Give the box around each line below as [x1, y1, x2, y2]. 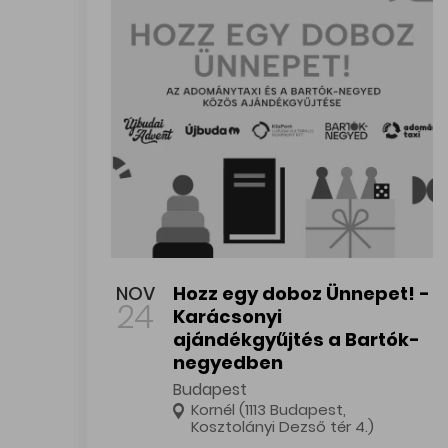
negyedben [173, 350, 284, 375]
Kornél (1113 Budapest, [191, 399, 347, 420]
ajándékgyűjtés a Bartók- [173, 327, 421, 352]
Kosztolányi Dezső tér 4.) [191, 416, 375, 437]
